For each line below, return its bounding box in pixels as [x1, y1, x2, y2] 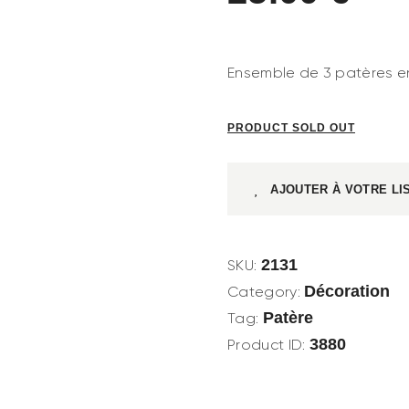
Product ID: [227, 336, 309, 354]
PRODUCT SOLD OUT [227, 121, 355, 135]
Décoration [304, 282, 391, 301]
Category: [227, 283, 305, 301]
